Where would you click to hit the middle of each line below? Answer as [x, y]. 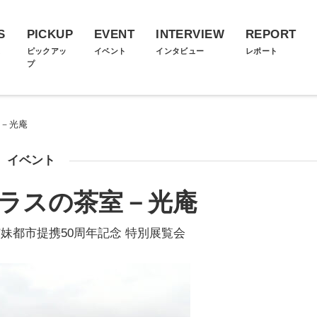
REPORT [271, 34]
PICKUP [50, 34]
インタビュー [180, 51]
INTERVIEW [190, 34]
